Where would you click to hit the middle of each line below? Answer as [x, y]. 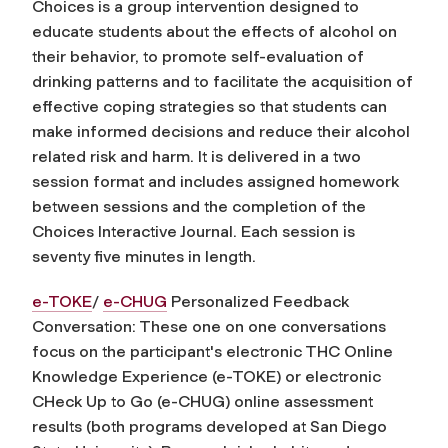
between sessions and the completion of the [199, 206]
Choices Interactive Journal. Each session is [193, 231]
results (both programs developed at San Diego [209, 426]
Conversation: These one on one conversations [209, 326]
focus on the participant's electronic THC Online [212, 351]
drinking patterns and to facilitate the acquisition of [222, 81]
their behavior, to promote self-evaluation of [198, 56]
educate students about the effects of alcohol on [214, 31]
